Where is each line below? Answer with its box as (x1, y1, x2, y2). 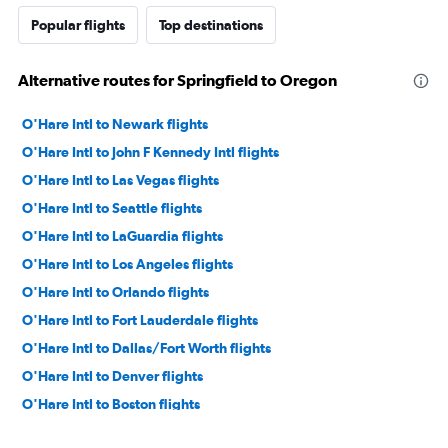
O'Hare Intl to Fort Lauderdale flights (22, 312, 258, 329)
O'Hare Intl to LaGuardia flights (22, 228, 223, 245)
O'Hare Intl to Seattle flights (22, 200, 202, 217)
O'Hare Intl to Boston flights (22, 396, 200, 413)
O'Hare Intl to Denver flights (22, 368, 203, 385)
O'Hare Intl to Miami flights (22, 424, 196, 441)
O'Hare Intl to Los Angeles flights (22, 256, 233, 273)
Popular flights (31, 17, 125, 34)
